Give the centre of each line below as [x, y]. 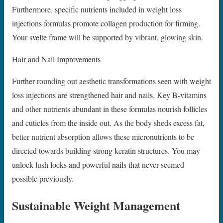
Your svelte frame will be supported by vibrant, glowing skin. [108, 37]
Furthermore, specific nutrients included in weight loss [97, 9]
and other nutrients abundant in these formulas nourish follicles [110, 109]
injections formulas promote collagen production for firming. [106, 23]
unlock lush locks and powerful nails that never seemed [98, 164]
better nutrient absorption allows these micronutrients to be [103, 136]
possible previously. [43, 178]
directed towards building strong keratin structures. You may [106, 150]
